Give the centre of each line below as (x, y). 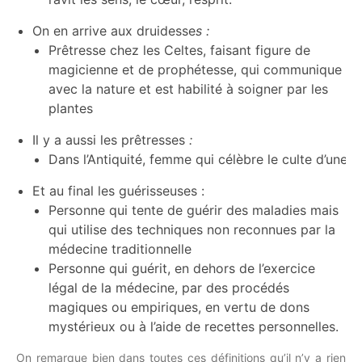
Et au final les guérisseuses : (118, 191)
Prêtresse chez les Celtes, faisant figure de (179, 50)
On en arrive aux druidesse (114, 31)
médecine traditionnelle (120, 249)
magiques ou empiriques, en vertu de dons (179, 307)
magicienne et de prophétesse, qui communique (195, 69)
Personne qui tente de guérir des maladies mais (194, 210)
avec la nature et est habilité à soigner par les (188, 89)
